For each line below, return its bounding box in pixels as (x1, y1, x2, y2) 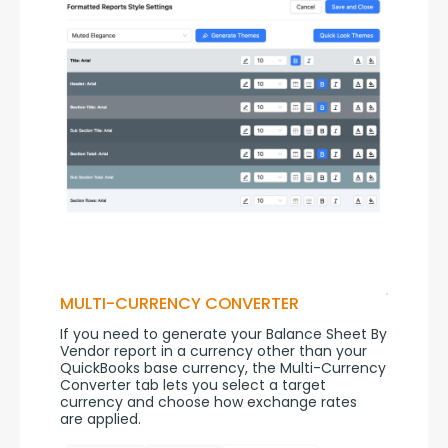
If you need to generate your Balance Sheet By (60, 324, 387, 345)
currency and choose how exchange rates (60, 392, 357, 413)
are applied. (60, 409, 141, 430)
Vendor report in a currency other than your (60, 341, 367, 362)
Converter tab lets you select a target (60, 375, 326, 396)
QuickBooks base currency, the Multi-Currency (60, 358, 386, 379)
